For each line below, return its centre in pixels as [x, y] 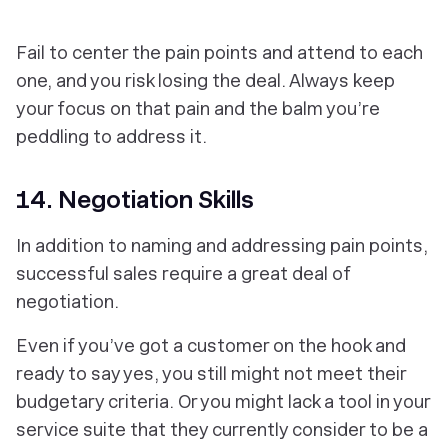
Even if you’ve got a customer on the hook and [211, 346]
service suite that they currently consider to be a [222, 430]
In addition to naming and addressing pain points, [222, 246]
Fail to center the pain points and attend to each [219, 53]
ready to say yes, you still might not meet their [211, 374]
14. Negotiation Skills [135, 200]
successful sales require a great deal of [183, 274]
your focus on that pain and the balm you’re [198, 109]
